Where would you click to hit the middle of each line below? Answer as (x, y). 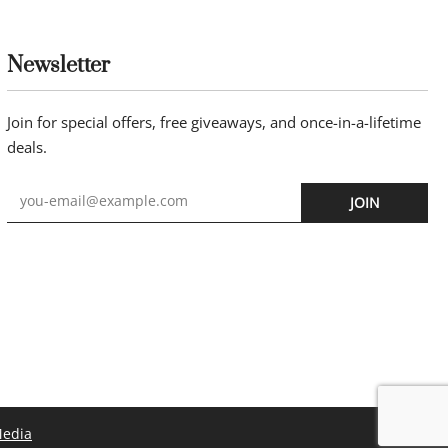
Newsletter (58, 65)
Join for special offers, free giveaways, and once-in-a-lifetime (213, 121)
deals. (26, 146)
